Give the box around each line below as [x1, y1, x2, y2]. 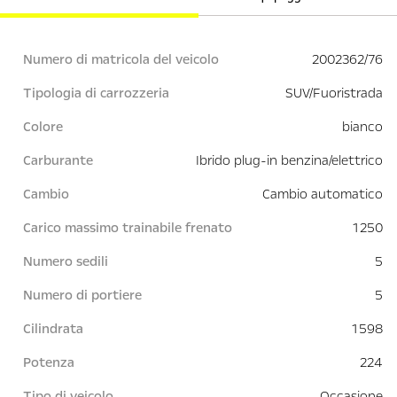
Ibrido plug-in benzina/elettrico [196, 152, 383, 170]
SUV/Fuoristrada [285, 84, 383, 103]
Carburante [23, 152, 93, 170]
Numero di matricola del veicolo [23, 51, 219, 69]
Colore [23, 118, 63, 136]
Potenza [23, 354, 74, 372]
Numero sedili [23, 253, 108, 271]
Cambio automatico [262, 185, 383, 204]
